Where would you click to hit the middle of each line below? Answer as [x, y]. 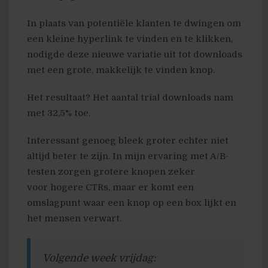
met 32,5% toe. [59, 113]
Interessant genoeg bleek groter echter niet [128, 141]
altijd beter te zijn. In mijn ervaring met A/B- [128, 156]
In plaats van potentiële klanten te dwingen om [134, 24]
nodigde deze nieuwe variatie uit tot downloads [135, 55]
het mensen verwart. [74, 219]
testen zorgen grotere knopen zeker [111, 172]
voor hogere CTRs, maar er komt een [110, 188]
